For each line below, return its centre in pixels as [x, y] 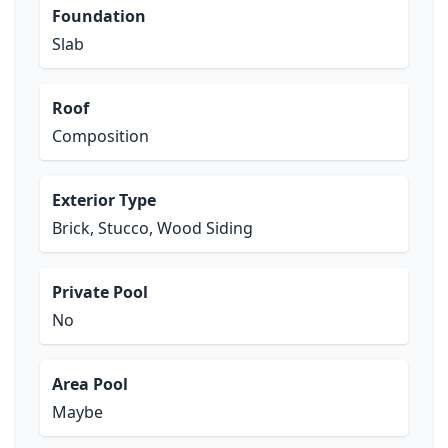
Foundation [99, 16]
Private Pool [100, 292]
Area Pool [90, 384]
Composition [100, 136]
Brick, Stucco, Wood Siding [152, 228]
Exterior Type [104, 200]
